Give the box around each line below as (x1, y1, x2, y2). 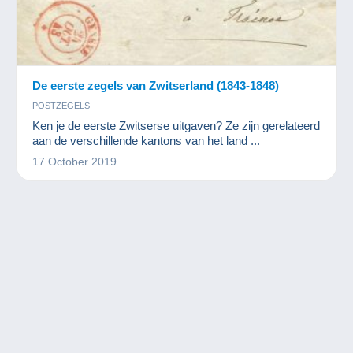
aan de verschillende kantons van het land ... (32, 134, 260, 148)
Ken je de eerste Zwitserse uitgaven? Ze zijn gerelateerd (32, 119, 320, 133)
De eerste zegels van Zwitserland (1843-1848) (32, 79, 279, 93)
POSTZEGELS (32, 101, 90, 111)
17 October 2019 (32, 155, 117, 169)
